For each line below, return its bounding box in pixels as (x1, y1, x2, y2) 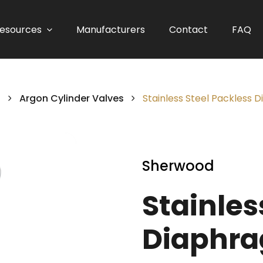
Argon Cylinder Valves (19, 92, 124, 105)
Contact (169, 22, 208, 36)
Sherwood (141, 156, 214, 176)
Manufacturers (76, 22, 146, 36)
